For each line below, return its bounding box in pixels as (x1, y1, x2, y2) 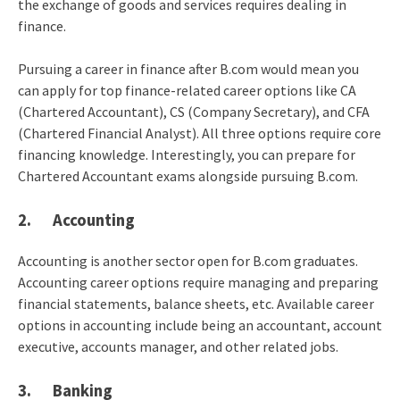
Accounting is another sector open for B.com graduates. (17, 252, 358, 271)
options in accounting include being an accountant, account (17, 316, 382, 335)
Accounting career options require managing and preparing (17, 273, 379, 292)
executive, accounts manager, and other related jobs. (17, 337, 338, 356)
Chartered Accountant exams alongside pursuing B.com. (17, 167, 358, 186)
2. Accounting (17, 210, 135, 231)
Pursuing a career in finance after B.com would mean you (17, 60, 359, 79)
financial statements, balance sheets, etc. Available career (17, 295, 374, 313)
